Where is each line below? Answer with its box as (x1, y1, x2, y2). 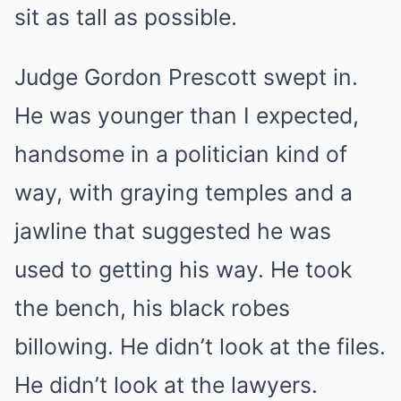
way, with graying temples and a (14, 178, 353, 206)
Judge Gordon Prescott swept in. (14, 63, 358, 90)
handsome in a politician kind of (14, 140, 347, 167)
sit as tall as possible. (14, 3, 237, 30)
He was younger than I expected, (14, 101, 359, 129)
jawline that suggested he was (14, 217, 331, 244)
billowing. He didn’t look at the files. (14, 332, 386, 360)
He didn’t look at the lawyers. (14, 371, 318, 398)
